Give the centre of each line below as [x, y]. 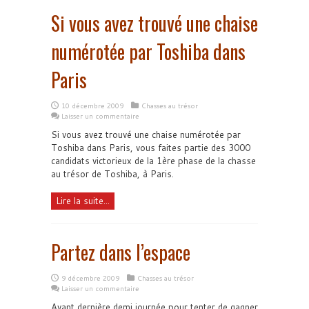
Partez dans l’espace [121, 252]
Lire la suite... [83, 201]
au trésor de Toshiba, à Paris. [112, 174]
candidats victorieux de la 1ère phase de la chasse [153, 161]
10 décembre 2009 [92, 106]
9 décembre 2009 [90, 278]
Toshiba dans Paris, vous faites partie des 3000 [151, 148]
